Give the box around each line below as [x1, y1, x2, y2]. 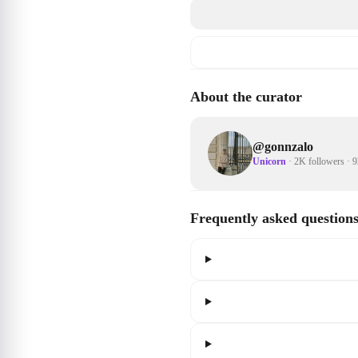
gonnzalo [265, 139, 313, 153]
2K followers [294, 155, 344, 167]
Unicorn [253, 155, 286, 167]
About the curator [190, 89, 302, 105]
